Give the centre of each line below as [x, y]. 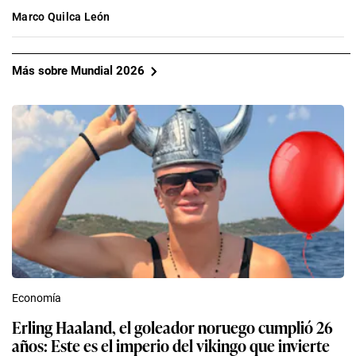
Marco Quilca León [61, 16]
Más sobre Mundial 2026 [78, 71]
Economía [37, 298]
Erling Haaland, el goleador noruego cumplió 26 [172, 326]
